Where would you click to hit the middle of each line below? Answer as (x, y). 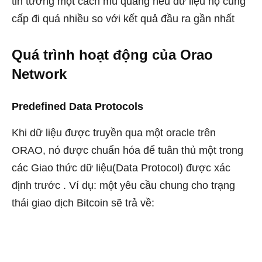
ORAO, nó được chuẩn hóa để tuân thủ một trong (127, 151)
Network (39, 74)
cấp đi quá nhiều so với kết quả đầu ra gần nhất (123, 19)
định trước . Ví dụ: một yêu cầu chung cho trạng (123, 186)
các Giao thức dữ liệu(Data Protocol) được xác (121, 168)
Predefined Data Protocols (77, 107)
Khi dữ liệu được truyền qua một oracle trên (114, 133)
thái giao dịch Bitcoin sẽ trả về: (83, 203)
